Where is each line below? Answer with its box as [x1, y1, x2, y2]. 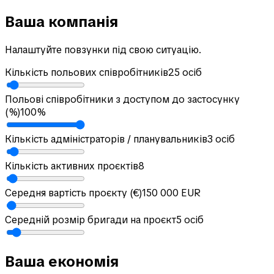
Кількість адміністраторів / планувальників [5, 132, 207, 146]
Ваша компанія [5, 12, 118, 31]
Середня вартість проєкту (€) [5, 186, 142, 199]
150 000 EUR [142, 186, 201, 199]
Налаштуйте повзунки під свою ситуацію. [5, 43, 201, 56]
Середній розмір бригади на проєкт [5, 213, 176, 226]
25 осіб [168, 65, 202, 79]
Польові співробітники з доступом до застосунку [5, 92, 240, 106]
